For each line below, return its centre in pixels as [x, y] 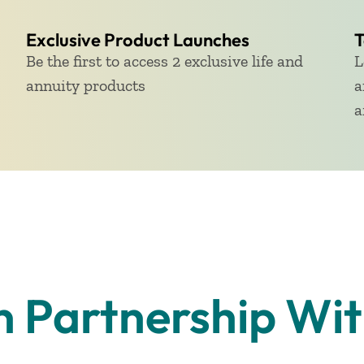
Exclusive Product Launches [137, 40]
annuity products [85, 85]
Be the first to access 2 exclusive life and [164, 61]
